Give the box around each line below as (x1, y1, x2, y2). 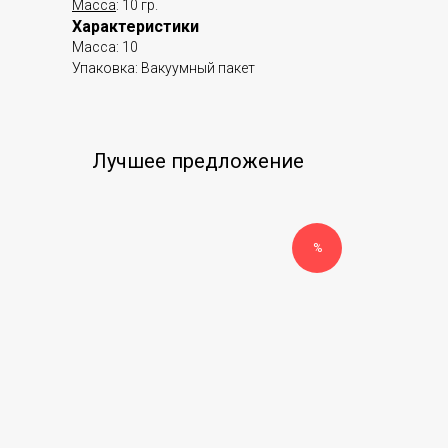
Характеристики (72, 17, 199, 36)
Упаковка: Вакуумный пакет (72, 60, 255, 76)
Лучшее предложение (92, 149, 304, 173)
